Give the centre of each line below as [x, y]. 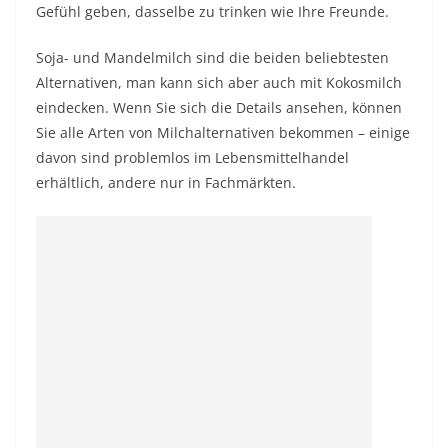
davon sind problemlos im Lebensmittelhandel [192, 157]
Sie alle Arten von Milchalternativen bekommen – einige [223, 132]
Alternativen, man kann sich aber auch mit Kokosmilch [219, 82]
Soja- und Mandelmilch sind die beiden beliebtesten [212, 57]
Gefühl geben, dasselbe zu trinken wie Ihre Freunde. [212, 11]
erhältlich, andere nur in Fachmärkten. [166, 182]
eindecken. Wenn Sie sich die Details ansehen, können [219, 107]
